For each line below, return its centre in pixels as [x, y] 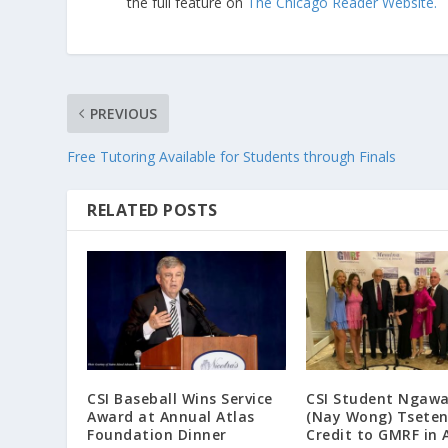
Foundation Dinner [157, 435]
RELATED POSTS [152, 209]
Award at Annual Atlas [171, 417]
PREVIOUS [124, 113]
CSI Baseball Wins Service [180, 399]
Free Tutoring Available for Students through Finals [232, 156]
